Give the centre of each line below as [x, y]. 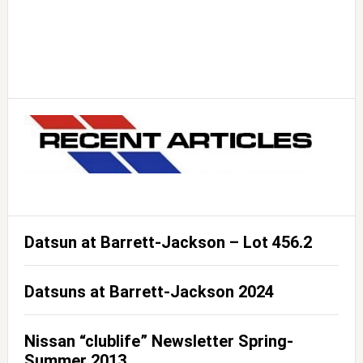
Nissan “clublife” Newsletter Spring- [158, 341]
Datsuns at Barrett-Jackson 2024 [149, 291]
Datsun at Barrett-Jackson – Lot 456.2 [168, 242]
